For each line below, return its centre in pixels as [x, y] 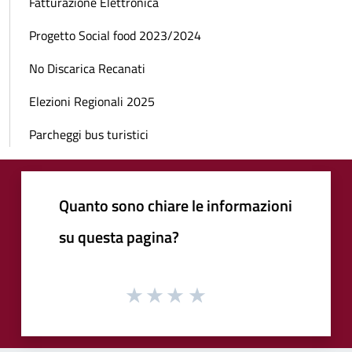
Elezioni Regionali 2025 [92, 101]
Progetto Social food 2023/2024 [115, 35]
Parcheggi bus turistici [89, 134]
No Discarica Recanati [87, 68]
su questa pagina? [119, 236]
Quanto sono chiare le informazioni [176, 205]
